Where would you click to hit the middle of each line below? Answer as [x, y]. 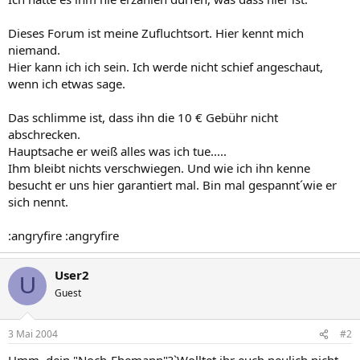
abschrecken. [44, 134]
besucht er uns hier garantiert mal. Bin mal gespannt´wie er [172, 184]
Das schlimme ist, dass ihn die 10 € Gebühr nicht [143, 117]
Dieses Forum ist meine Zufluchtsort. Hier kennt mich [156, 33]
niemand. [34, 49]
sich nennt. [38, 201]
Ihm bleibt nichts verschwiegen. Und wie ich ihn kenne [159, 168]
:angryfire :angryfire [63, 235]
